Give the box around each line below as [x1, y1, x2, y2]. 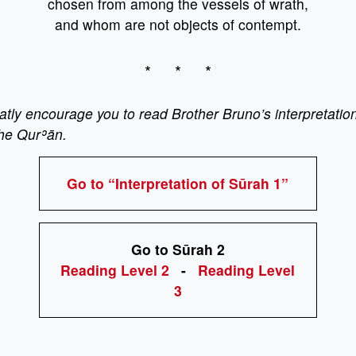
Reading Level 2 [60, 260, 170, 280]
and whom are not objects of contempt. [54, 14, 301, 34]
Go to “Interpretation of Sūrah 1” [67, 173, 289, 193]
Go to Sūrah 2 [130, 239, 225, 259]
